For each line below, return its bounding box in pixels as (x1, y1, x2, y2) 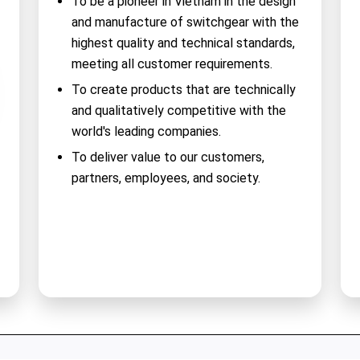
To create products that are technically (71, 82, 296, 98)
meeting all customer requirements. (71, 56, 272, 72)
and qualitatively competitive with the (71, 103, 286, 119)
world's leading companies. (71, 124, 221, 140)
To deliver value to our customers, (71, 149, 264, 166)
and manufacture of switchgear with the (71, 14, 299, 31)
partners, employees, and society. (71, 170, 260, 186)
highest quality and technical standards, (71, 35, 295, 51)
